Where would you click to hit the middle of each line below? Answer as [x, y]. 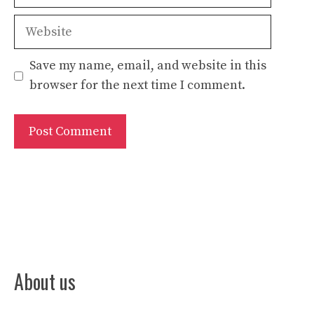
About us [45, 282]
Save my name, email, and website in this [148, 66]
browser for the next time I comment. [137, 86]
